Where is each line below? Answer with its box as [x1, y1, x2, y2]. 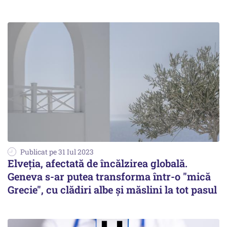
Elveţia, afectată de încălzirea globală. [8, 156, 187, 170]
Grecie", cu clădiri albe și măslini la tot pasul [8, 182, 217, 196]
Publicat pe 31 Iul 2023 [20, 146, 94, 157]
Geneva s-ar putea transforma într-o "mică [8, 169, 211, 183]
